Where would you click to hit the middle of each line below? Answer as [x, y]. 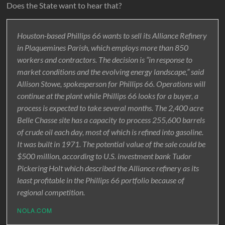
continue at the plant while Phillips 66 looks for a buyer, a [108, 96]
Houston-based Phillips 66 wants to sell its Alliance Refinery [112, 36]
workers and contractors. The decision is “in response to [105, 60]
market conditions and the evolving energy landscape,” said [111, 72]
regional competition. [51, 192]
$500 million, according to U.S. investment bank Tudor [104, 156]
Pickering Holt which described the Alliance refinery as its [108, 168]
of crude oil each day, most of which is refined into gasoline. [110, 132]
